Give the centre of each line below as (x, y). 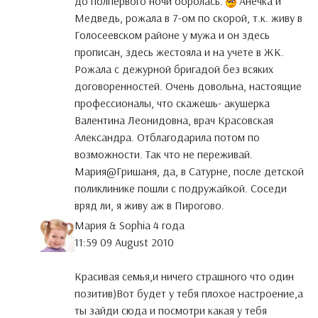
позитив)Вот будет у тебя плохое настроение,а (189, 294)
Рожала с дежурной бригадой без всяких (174, 69)
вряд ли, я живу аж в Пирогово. (149, 205)
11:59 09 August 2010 (124, 242)
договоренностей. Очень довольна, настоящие (188, 86)
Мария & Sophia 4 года (130, 225)
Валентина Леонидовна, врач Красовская (174, 120)
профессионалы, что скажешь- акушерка (172, 103)
